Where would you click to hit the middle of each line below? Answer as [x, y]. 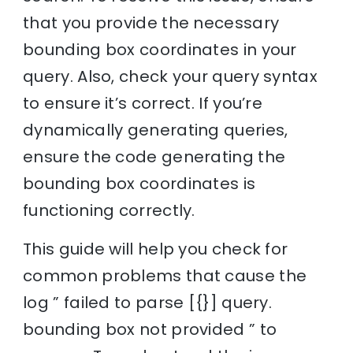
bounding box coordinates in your [160, 49]
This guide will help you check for [156, 249]
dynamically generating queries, [156, 130]
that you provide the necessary [151, 22]
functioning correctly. [109, 210]
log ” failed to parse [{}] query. [148, 302]
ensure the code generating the [154, 156]
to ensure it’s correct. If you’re [143, 103]
